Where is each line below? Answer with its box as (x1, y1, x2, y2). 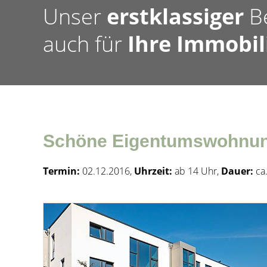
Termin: (43, 164, 80, 178)
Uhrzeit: (134, 164, 172, 178)
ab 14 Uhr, (172, 164, 221, 178)
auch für (43, 29, 122, 58)
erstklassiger (107, 2, 249, 31)
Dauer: (221, 164, 253, 178)
